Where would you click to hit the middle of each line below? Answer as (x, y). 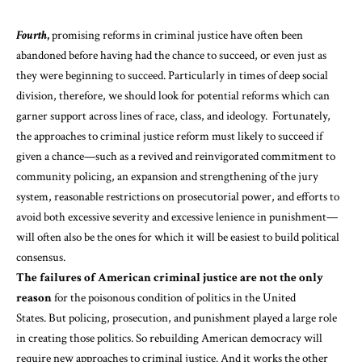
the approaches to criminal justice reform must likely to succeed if (169, 136)
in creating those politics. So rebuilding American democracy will (169, 338)
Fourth (32, 35)
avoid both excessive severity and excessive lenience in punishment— (177, 217)
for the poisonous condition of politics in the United (174, 297)
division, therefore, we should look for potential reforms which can (173, 95)
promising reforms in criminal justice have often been (176, 35)
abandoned (41, 55)
